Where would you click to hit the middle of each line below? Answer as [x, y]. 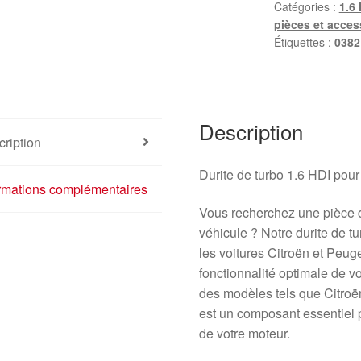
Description [251, 131]
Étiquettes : [304, 42]
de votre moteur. [245, 334]
